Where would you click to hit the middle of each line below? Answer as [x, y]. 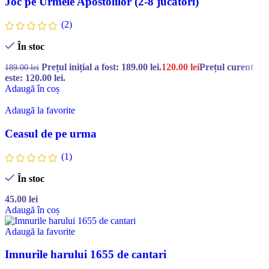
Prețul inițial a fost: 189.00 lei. [101, 67]
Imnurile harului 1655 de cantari [86, 255]
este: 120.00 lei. [35, 77]
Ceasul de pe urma [51, 133]
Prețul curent [226, 67]
